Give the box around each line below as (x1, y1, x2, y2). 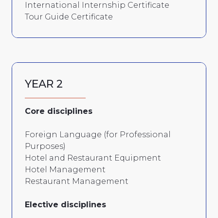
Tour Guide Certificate (25, 12, 113, 21)
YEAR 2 (25, 77, 63, 91)
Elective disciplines (25, 200, 106, 209)
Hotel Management (25, 164, 106, 174)
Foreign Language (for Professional (25, 129, 171, 139)
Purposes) (25, 141, 66, 151)
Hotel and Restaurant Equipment (25, 153, 161, 163)
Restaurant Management (25, 176, 128, 186)
